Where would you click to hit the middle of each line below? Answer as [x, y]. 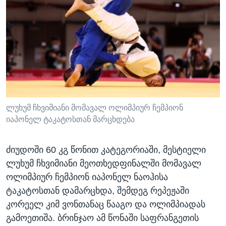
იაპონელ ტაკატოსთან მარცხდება [70, 119]
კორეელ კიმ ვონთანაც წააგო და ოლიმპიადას [106, 204]
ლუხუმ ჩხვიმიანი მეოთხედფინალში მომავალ [104, 163]
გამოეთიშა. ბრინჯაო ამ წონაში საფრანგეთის [102, 218]
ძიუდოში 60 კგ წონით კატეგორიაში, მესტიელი [106, 150]
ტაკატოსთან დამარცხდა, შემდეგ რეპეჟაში [98, 190]
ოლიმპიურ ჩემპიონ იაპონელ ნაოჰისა [87, 177]
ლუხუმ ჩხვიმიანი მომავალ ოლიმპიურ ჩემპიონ [95, 107]
